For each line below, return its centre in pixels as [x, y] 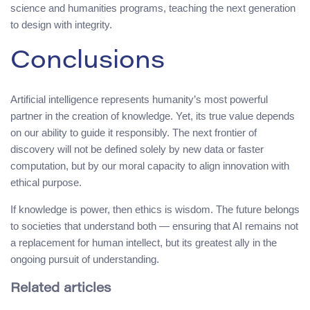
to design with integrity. [61, 24]
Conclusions [88, 62]
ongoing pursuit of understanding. [85, 259]
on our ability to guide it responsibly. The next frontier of [134, 132]
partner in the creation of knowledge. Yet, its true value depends [153, 116]
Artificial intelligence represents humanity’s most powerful [139, 99]
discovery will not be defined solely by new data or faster [137, 149]
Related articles [61, 289]
